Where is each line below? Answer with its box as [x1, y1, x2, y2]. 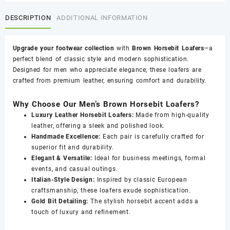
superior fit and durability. [31, 143, 114, 151]
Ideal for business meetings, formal [92, 154, 206, 162]
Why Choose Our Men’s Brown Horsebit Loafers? [13, 99, 199, 109]
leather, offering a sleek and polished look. [31, 122, 165, 129]
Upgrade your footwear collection [13, 44, 114, 52]
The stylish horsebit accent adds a [88, 197, 199, 205]
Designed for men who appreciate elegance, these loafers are [13, 66, 202, 73]
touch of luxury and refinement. [31, 208, 131, 216]
